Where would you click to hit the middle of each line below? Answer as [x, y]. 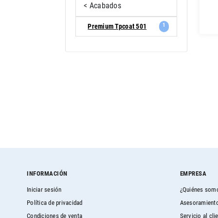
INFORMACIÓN [47, 174]
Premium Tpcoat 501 [117, 27]
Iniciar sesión [44, 190]
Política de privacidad [55, 203]
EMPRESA [193, 174]
